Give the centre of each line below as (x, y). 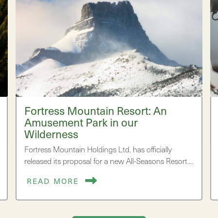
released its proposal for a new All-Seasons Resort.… (109, 161)
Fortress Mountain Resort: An (96, 110)
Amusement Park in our (81, 122)
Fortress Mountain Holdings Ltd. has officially (98, 149)
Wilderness (52, 134)
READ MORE (53, 181)
